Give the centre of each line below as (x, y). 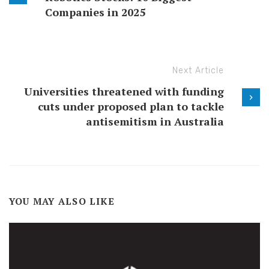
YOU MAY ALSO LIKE (62, 201)
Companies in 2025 (95, 12)
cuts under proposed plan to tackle (131, 107)
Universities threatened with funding (124, 92)
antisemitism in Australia (155, 122)
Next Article (198, 71)
